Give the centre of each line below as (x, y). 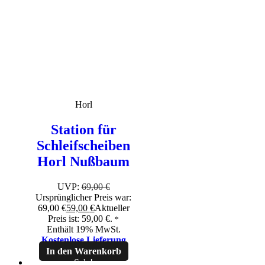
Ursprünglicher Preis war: (83, 198)
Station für (83, 130)
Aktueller (112, 208)
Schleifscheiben (83, 146)
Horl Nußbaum (83, 162)
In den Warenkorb (83, 251)
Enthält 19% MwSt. (83, 230)
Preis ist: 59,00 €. (80, 219)
